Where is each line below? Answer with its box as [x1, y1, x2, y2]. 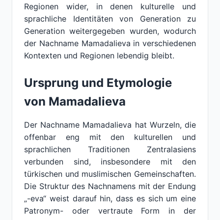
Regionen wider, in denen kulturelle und [24, 1, 196, 11]
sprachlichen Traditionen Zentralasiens [24, 144, 196, 154]
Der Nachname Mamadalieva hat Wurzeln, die [24, 120, 196, 130]
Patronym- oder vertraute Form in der [24, 206, 196, 216]
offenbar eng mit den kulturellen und [24, 132, 196, 142]
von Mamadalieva [24, 94, 126, 109]
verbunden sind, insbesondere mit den [24, 157, 196, 166]
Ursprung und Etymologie [24, 76, 172, 90]
